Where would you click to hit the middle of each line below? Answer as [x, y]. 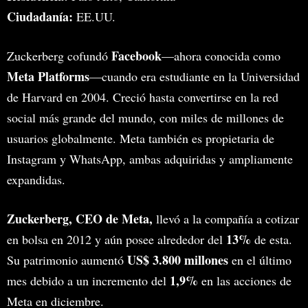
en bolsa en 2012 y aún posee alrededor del [117, 239]
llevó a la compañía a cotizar [226, 219]
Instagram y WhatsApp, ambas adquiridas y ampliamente [150, 159]
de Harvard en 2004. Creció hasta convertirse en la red [143, 97]
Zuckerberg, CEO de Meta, [80, 219]
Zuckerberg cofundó [59, 56]
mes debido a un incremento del [88, 280]
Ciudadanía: [40, 16]
